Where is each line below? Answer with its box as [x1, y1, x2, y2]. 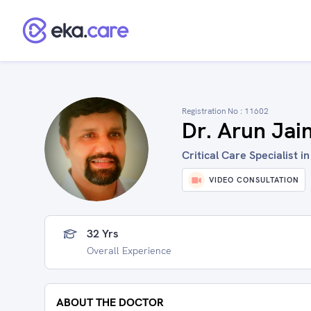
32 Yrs [87, 226, 119, 241]
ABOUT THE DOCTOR [56, 295, 164, 310]
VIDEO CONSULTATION [209, 175, 299, 185]
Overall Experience [87, 244, 171, 257]
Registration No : [182, 106, 244, 117]
